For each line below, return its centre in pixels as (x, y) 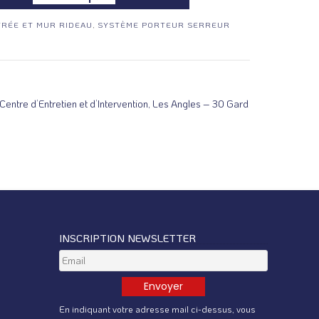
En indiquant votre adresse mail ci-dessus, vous (157, 308)
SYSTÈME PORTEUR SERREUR (164, 25)
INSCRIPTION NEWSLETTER (127, 237)
